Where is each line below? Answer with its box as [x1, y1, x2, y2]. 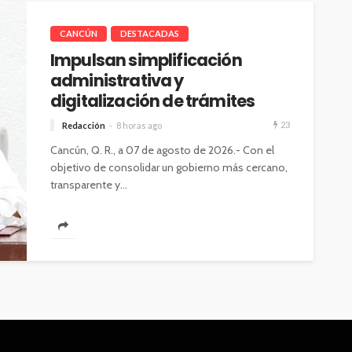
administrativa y [50, 69, 184, 93]
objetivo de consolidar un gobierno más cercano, [50, 160, 288, 175]
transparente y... [50, 178, 127, 192]
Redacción [62, 120, 105, 131]
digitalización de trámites [50, 90, 255, 113]
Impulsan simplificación [50, 49, 242, 72]
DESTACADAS [120, 28, 179, 39]
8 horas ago [116, 120, 162, 131]
